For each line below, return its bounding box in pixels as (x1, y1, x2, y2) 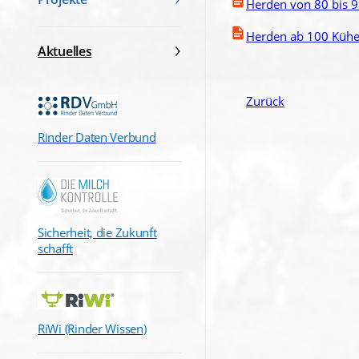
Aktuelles (38, 42, 92, 60)
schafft (38, 240, 74, 256)
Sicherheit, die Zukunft (38, 224, 157, 240)
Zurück (246, 92, 285, 109)
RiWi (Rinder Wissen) (38, 320, 147, 337)
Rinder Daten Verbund (38, 128, 156, 145)
